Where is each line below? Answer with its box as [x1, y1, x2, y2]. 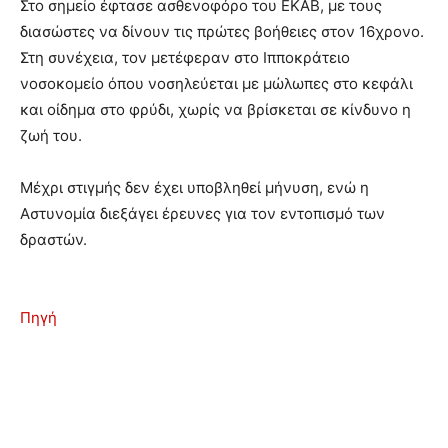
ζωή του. [20, 125, 82, 145]
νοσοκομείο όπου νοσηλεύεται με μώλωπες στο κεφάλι [20, 73, 413, 93]
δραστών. [20, 229, 87, 249]
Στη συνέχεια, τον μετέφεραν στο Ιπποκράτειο [20, 47, 350, 67]
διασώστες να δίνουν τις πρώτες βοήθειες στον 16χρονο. [20, 21, 424, 41]
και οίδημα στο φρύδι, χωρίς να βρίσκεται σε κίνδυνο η [20, 99, 411, 119]
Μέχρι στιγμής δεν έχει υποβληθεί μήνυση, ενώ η [20, 177, 369, 197]
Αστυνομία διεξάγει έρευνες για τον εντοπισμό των [20, 203, 385, 223]
